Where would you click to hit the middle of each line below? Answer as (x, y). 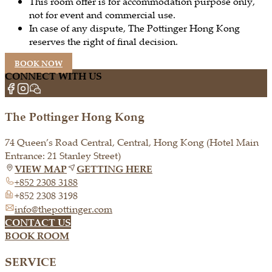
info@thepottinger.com (63, 209)
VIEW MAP (41, 169)
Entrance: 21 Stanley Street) (63, 156)
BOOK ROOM (37, 236)
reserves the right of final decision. (104, 41)
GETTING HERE (114, 169)
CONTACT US (38, 223)
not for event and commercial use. (104, 14)
